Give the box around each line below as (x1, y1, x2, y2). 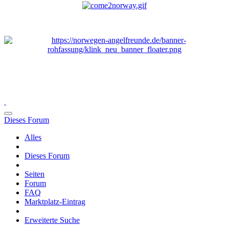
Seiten (25, 170, 44, 178)
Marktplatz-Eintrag (25, 197, 85, 206)
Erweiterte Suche (25, 216, 80, 224)
